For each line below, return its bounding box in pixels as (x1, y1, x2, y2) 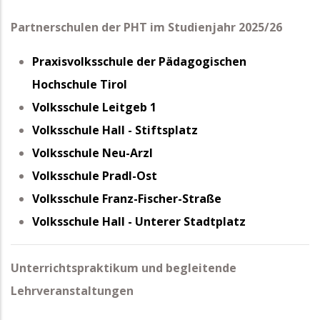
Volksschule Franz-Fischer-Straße (32, 191, 221, 207)
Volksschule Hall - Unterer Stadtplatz (32, 214, 246, 230)
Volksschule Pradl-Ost (32, 168, 157, 184)
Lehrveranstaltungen (11, 283, 134, 299)
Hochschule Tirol (32, 76, 127, 93)
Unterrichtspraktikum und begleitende (11, 260, 236, 276)
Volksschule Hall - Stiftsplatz (32, 122, 198, 139)
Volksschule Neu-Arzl (32, 145, 153, 161)
